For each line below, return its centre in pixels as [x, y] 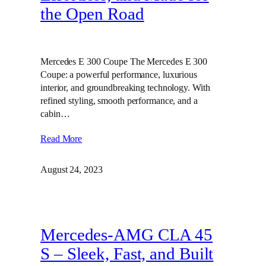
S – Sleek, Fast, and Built [127, 254]
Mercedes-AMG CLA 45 [127, 235]
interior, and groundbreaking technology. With [125, 88]
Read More [61, 138]
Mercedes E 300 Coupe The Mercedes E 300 [124, 62]
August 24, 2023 [72, 169]
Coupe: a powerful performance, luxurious [119, 75]
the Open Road [92, 14]
